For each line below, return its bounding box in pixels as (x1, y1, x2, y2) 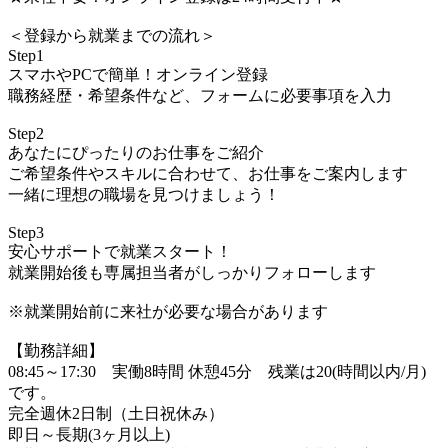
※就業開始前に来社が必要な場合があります (8, 302, 328, 320)
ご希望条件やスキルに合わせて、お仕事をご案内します (8, 164, 408, 182)
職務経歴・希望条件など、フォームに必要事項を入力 (8, 86, 392, 104)
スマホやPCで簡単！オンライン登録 (8, 65, 268, 83)
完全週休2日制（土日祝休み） (8, 404, 224, 422)
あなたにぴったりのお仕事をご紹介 (8, 143, 264, 161)
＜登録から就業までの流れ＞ (8, 26, 216, 44)
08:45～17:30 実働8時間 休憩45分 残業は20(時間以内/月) (8, 362, 426, 380)
